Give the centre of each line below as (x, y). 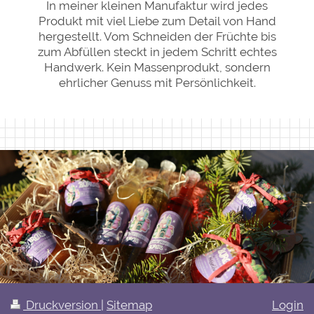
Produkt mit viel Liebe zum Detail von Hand (157, 21)
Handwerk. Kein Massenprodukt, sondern (157, 67)
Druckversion (62, 305)
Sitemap (129, 305)
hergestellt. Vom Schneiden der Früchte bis (157, 36)
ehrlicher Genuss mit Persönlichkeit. (157, 83)
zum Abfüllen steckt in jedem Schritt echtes (157, 52)
